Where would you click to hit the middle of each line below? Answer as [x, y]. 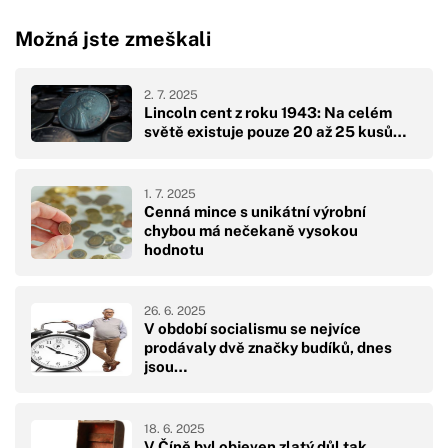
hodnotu [174, 249]
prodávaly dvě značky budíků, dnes [268, 347]
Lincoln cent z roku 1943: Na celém [268, 112]
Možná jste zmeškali [113, 38]
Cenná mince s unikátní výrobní [255, 211]
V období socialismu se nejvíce [252, 328]
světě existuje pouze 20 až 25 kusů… [275, 131]
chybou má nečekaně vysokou [251, 230]
